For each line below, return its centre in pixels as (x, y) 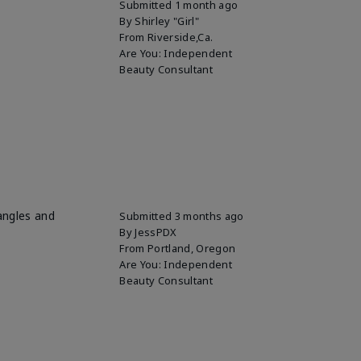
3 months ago (209, 216)
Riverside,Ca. (180, 37)
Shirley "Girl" (167, 21)
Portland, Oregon (192, 248)
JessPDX (156, 232)
